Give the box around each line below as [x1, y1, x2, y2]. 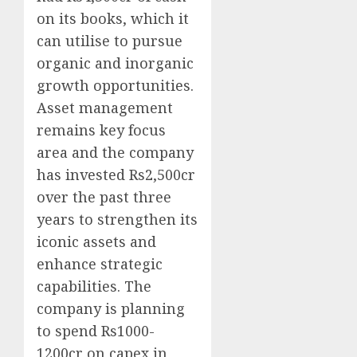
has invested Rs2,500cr [37, 165, 195, 185]
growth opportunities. [37, 76, 194, 96]
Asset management [37, 98, 173, 118]
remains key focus [37, 120, 166, 140]
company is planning [37, 299, 185, 319]
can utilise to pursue [37, 31, 182, 51]
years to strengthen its [37, 210, 198, 229]
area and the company [37, 143, 194, 163]
